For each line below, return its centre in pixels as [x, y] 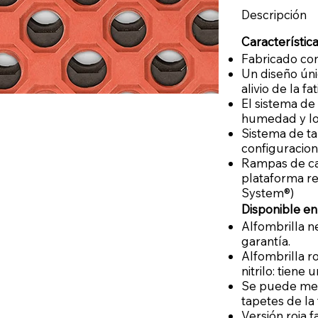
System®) [267, 193]
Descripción [274, 15]
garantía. [265, 241]
